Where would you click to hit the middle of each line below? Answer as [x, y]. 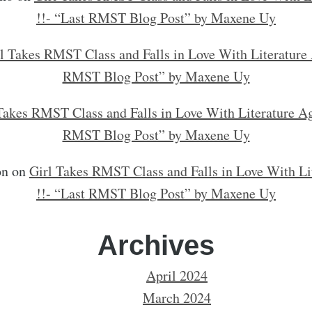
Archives [156, 245]
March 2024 [177, 298]
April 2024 [177, 275]
